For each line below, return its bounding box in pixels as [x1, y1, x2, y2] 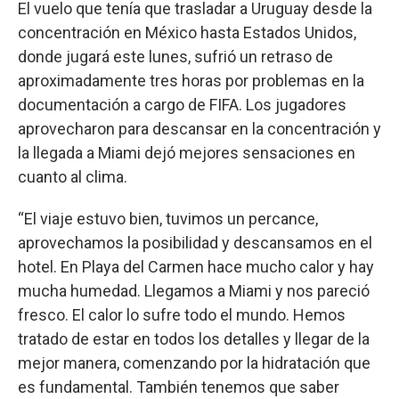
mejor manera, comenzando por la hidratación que [18, 353, 370, 372]
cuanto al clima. [18, 167, 127, 186]
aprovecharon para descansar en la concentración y [18, 118, 381, 138]
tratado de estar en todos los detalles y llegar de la [18, 329, 370, 348]
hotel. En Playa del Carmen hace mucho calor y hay [18, 256, 374, 276]
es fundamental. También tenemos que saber [18, 377, 339, 396]
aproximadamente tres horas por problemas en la [18, 70, 364, 90]
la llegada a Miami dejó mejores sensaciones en [18, 142, 355, 162]
